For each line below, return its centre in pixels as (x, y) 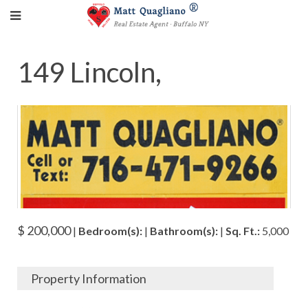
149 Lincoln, (89, 72)
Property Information (89, 278)
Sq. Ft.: (243, 231)
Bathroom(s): (184, 231)
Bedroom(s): (110, 231)
